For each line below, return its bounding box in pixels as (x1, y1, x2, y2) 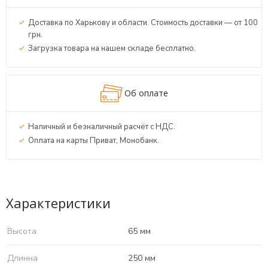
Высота (7, 226, 36, 237)
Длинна (7, 252, 38, 264)
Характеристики (6, 194, 111, 212)
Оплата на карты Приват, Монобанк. (28, 135, 159, 146)
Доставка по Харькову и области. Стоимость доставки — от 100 (28, 17, 258, 28)
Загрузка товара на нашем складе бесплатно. (28, 43, 196, 54)
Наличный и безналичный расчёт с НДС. (28, 121, 175, 132)
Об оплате (124, 87, 168, 99)
